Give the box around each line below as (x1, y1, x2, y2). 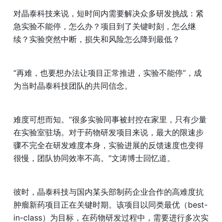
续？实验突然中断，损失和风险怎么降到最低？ (13, 34, 180, 45)
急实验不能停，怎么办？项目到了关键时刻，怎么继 (13, 21, 196, 32)
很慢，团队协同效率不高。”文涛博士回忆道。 (13, 153, 175, 164)
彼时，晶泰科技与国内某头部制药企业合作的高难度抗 (13, 187, 204, 197)
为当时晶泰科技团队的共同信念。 (13, 81, 132, 91)
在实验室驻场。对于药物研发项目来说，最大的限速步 (13, 127, 204, 138)
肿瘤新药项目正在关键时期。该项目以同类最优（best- (13, 200, 208, 210)
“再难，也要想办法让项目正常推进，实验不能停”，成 (13, 68, 202, 78)
